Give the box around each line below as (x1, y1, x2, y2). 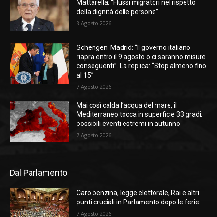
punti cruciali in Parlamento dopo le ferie (77, 198, 200, 206)
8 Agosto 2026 (77, 19, 112, 27)
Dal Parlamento (10, 168, 67, 178)
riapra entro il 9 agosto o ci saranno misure (77, 52, 206, 61)
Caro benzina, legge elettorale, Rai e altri (77, 189, 200, 197)
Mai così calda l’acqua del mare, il (77, 101, 177, 109)
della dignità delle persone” (77, 8, 159, 16)
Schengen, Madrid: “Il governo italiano (77, 43, 191, 51)
